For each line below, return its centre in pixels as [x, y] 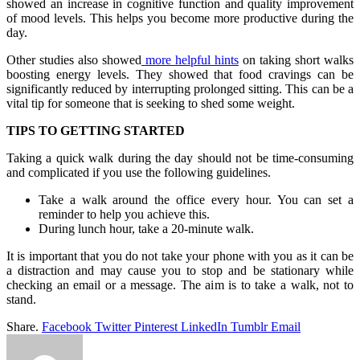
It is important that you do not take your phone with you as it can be [180, 256]
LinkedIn [204, 326]
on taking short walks [296, 59]
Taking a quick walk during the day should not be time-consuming [180, 157]
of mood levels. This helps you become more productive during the [180, 18]
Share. [22, 326]
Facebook [67, 326]
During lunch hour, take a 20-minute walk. [146, 228]
